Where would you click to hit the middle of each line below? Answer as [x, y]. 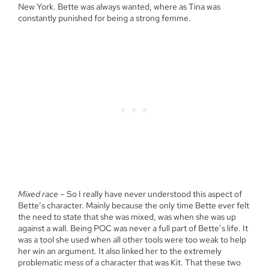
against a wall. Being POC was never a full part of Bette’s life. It [133, 228]
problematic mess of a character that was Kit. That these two [129, 262]
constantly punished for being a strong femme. [104, 18]
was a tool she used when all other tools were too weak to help [132, 240]
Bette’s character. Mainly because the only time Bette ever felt [134, 205]
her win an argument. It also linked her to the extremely [120, 251]
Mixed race [38, 194]
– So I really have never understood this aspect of [150, 194]
